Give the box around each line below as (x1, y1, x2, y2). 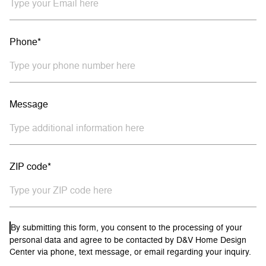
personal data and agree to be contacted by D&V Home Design (9, 234, 246, 246)
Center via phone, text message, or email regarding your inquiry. (9, 246, 251, 258)
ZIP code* (9, 159, 51, 173)
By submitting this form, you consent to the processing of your (11, 221, 242, 233)
